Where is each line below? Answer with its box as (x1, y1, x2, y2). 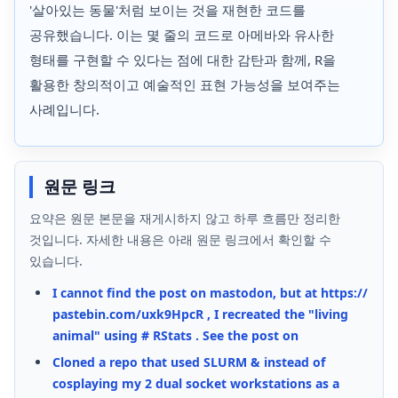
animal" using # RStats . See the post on (52, 327, 298, 345)
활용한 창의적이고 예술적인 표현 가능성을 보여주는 (29, 75, 340, 93)
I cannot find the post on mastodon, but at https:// (52, 284, 368, 302)
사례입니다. (29, 99, 99, 118)
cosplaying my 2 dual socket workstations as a (52, 374, 339, 392)
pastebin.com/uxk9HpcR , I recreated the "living (52, 306, 348, 323)
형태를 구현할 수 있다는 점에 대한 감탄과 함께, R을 (29, 50, 336, 68)
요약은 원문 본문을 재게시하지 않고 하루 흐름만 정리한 (29, 210, 340, 227)
